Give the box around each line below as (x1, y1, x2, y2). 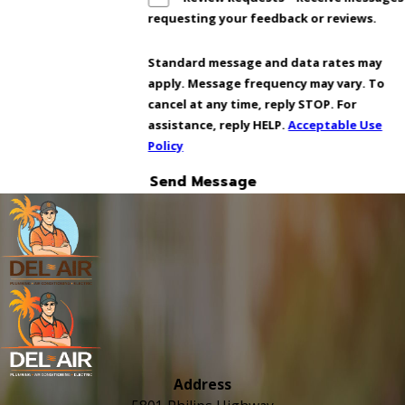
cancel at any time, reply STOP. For (147, 96, 357, 113)
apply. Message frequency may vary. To (147, 75, 385, 92)
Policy (147, 137, 184, 155)
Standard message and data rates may (147, 54, 382, 71)
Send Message (149, 171, 256, 193)
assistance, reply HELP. (147, 117, 288, 134)
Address (174, 374, 231, 395)
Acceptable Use (287, 117, 382, 134)
